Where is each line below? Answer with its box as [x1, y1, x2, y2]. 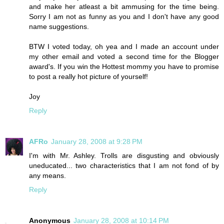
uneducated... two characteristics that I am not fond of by [29, 161, 219, 169]
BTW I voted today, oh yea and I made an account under [29, 42, 219, 50]
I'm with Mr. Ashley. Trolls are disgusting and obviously [29, 151, 219, 159]
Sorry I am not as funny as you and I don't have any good [29, 12, 219, 20]
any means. [29, 171, 66, 179]
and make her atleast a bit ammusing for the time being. [29, 2, 219, 10]
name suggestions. [29, 22, 89, 30]
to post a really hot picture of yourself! [29, 72, 148, 80]
